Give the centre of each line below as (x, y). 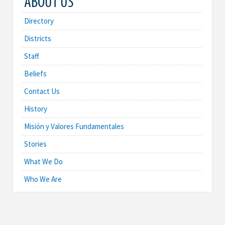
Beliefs (35, 74)
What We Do (43, 162)
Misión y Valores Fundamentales (74, 127)
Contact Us (42, 91)
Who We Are (43, 179)
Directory (39, 21)
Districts (38, 39)
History (36, 109)
